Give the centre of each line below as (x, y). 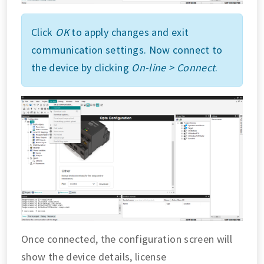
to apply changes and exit (129, 32)
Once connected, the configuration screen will (127, 239)
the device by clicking (82, 68)
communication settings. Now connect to (127, 50)
